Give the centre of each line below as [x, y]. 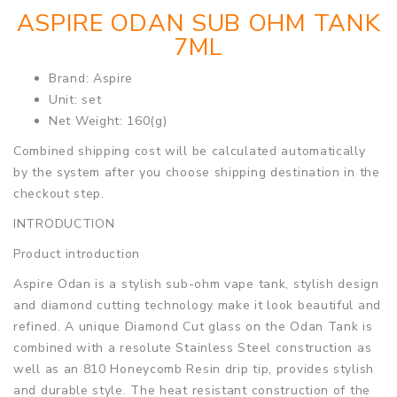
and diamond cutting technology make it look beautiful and [197, 305]
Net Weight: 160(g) [108, 121]
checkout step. [59, 193]
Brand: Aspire [91, 78]
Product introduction [77, 253]
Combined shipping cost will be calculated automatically [190, 151]
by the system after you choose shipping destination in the [197, 172]
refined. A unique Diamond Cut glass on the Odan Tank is [193, 326]
